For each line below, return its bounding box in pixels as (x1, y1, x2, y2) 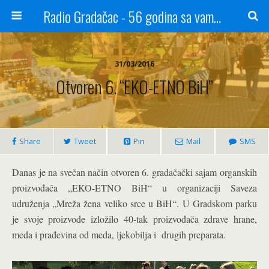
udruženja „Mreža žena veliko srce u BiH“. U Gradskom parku (12, 197, 257, 210)
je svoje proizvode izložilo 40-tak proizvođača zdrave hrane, (12, 213, 257, 225)
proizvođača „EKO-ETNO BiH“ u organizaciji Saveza (12, 181, 257, 194)
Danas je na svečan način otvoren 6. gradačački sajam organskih (12, 166, 257, 178)
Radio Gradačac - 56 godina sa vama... (213, 5, 221, 27)
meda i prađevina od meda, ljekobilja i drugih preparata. (12, 228, 226, 241)
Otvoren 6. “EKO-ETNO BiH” (56, 74, 213, 99)
